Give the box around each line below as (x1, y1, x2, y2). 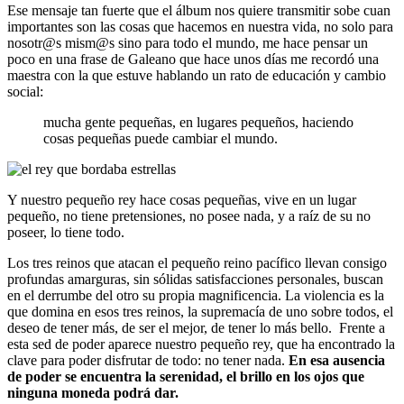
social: (7, 83, 43, 99)
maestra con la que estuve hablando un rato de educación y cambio (7, 67, 386, 83)
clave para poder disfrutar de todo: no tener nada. (7, 352, 289, 368)
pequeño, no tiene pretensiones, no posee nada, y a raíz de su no (7, 207, 371, 224)
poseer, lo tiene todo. (7, 224, 124, 240)
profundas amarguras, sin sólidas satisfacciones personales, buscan (7, 271, 383, 287)
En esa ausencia (289, 352, 385, 368)
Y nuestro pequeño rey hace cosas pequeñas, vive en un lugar (7, 191, 356, 207)
